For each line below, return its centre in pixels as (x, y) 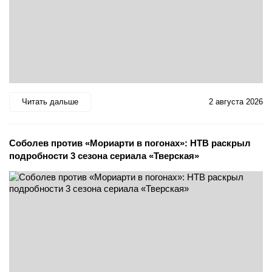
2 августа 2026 (236, 102)
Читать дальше (50, 102)
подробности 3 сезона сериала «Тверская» (104, 155)
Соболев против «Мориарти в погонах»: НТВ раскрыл (130, 143)
